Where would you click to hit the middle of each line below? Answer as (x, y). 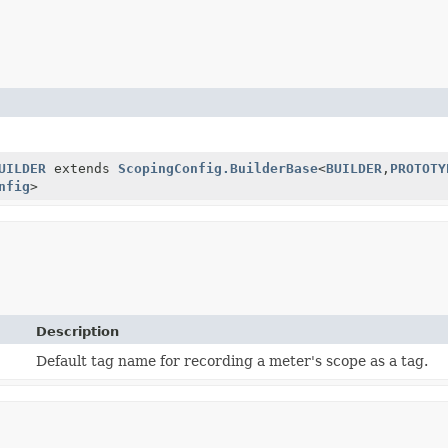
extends (81, 168)
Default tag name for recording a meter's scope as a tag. (232, 360)
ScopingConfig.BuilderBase (217, 168)
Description (78, 331)
